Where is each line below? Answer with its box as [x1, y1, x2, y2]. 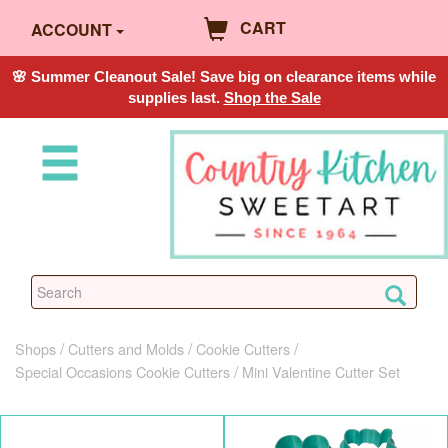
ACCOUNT [31, 18, 112, 42]
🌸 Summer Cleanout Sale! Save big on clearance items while [12, 67, 436, 85]
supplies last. [127, 88, 224, 106]
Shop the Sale [223, 88, 321, 106]
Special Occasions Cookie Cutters [15, 360, 230, 382]
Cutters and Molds [68, 337, 184, 359]
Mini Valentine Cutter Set [242, 360, 400, 382]
